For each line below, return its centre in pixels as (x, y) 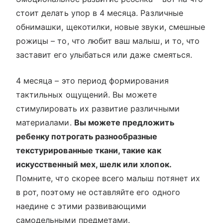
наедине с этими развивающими (81, 206)
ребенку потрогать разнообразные (87, 137)
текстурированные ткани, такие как (89, 151)
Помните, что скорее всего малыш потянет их (108, 178)
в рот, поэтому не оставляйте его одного (98, 192)
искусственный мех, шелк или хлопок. (94, 165)
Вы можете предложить (124, 123)
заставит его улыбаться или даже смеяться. (104, 55)
